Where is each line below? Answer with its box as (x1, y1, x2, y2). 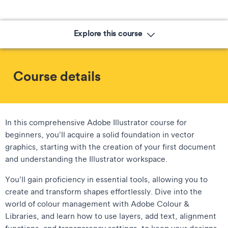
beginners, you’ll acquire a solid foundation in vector (5, 129, 194, 140)
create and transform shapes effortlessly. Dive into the (5, 186, 202, 197)
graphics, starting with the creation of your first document (5, 141, 216, 152)
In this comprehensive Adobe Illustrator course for (5, 117, 187, 128)
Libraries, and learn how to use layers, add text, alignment (5, 211, 216, 221)
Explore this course (73, 27, 145, 39)
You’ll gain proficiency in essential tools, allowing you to (5, 174, 208, 185)
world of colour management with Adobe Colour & (5, 198, 189, 209)
